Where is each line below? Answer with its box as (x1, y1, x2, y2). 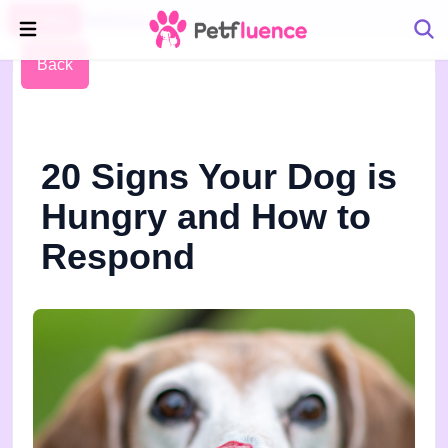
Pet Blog (18, 12, 71, 28)
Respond (41, 236, 195, 277)
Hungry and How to (41, 196, 371, 237)
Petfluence (81, 12, 148, 28)
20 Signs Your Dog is (41, 156, 397, 197)
